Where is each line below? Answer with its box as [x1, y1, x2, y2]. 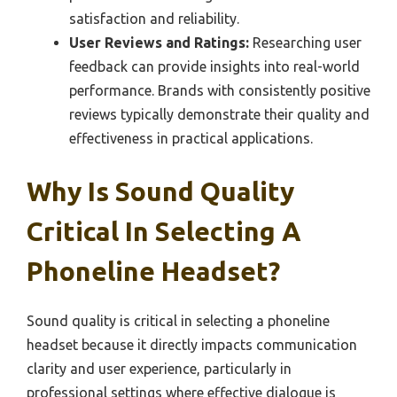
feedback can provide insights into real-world [69, 58, 360, 75]
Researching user [249, 35, 362, 51]
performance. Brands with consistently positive [69, 82, 370, 99]
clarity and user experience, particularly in [27, 361, 292, 378]
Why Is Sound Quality [27, 176, 294, 207]
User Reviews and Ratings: [69, 35, 249, 51]
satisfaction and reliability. [69, 11, 239, 27]
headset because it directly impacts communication [27, 337, 357, 354]
